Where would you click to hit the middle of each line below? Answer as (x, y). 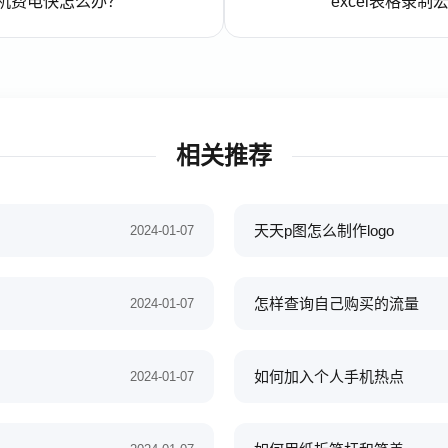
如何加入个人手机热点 (329, 376)
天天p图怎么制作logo (324, 230)
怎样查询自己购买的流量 (336, 303)
